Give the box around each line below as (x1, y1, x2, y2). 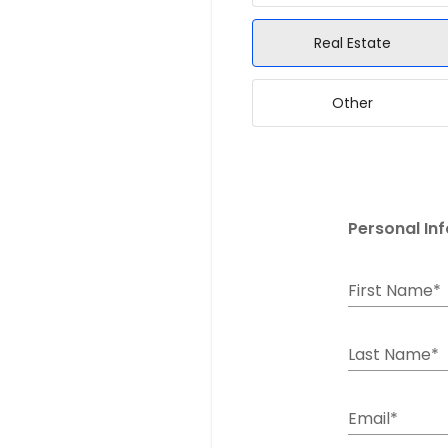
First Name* (348, 279, 441, 302)
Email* (348, 407, 398, 430)
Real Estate (314, 33, 391, 53)
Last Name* (348, 343, 439, 366)
